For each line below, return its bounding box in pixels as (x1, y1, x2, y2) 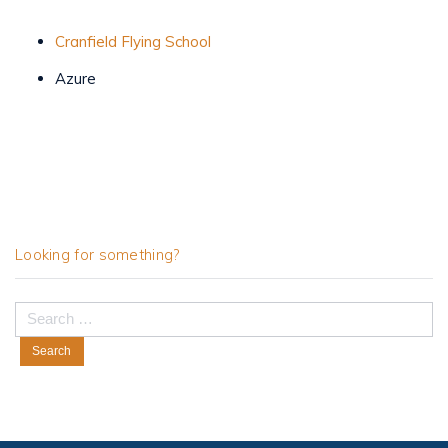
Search (15, 302, 60, 320)
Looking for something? (15, 245, 180, 265)
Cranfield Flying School (55, 32, 211, 52)
